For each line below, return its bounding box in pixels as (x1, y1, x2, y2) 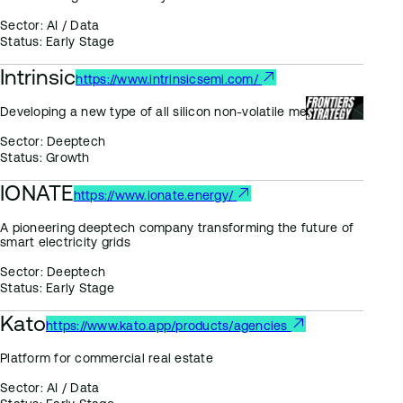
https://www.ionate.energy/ (73, 188, 237, 202)
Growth (41, 150, 90, 165)
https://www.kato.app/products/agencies (46, 318, 291, 333)
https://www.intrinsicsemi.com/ (76, 72, 262, 86)
